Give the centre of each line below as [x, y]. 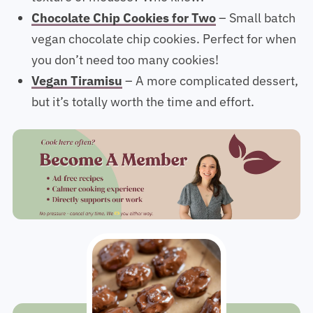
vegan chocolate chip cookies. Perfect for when [163, 46]
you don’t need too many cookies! [125, 67]
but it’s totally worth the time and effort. [143, 109]
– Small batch [255, 25]
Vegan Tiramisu [77, 88]
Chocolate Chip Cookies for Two [123, 25]
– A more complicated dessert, [210, 88]
